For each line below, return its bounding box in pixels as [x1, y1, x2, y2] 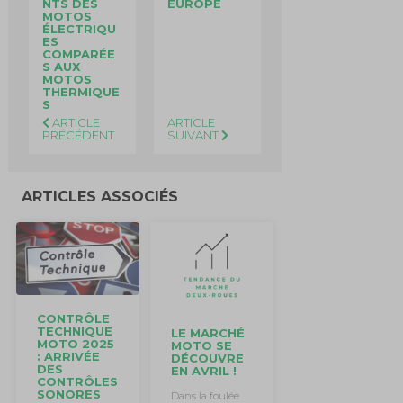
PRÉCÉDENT [41, 127, 114, 142]
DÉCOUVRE [170, 350, 244, 365]
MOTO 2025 [37, 336, 115, 351]
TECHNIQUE [37, 323, 113, 338]
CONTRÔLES [37, 373, 119, 389]
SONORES [37, 386, 102, 401]
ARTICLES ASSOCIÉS [21, 187, 178, 205]
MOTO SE [170, 337, 232, 353]
